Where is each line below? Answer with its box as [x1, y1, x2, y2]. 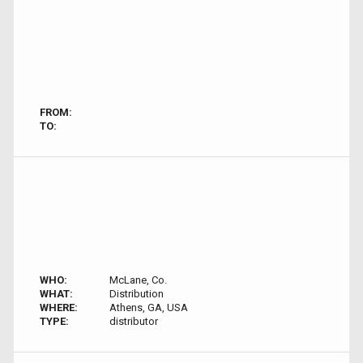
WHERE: [40, 301, 78, 314]
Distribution [109, 288, 164, 300]
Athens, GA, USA [109, 301, 188, 314]
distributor [109, 315, 158, 327]
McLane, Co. [109, 274, 167, 286]
